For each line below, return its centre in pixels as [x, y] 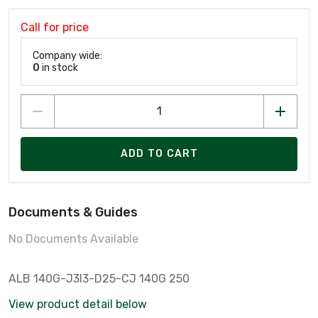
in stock [59, 67]
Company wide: [67, 55]
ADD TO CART [159, 154]
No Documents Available [73, 238]
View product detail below [78, 304]
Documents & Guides [73, 212]
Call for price [55, 27]
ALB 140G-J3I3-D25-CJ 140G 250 [99, 278]
